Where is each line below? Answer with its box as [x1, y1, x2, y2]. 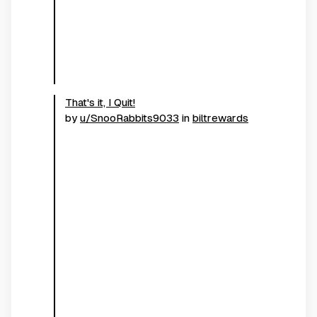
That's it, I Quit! [65, 96, 135, 108]
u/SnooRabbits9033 [80, 111, 179, 124]
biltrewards [192, 111, 248, 124]
